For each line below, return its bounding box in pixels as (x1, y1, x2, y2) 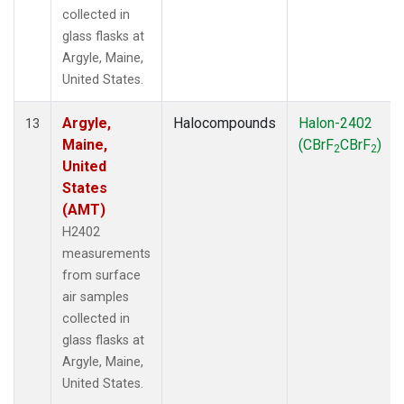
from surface (62, 267, 141, 283)
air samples (62, 289, 129, 305)
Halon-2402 (298, 114, 372, 132)
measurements (62, 245, 151, 262)
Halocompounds (173, 114, 276, 132)
